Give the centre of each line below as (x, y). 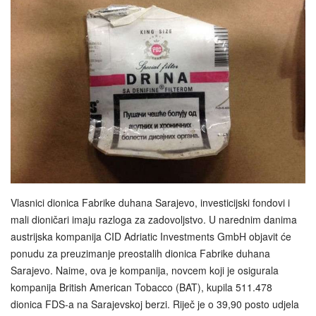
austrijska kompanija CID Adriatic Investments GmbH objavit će (151, 237)
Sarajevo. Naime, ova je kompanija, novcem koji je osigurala (145, 271)
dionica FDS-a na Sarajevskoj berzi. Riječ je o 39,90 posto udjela (155, 304)
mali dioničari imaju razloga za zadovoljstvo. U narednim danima (154, 220)
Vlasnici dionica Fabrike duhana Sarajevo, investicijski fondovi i (150, 203)
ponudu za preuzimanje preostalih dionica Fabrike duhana (140, 254)
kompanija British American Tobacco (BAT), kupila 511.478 (141, 287)
